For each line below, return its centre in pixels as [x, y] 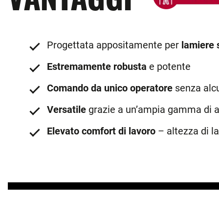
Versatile [66, 110]
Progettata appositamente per [114, 45]
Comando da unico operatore [110, 88]
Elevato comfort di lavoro [101, 131]
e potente [169, 66]
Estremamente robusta [97, 66]
